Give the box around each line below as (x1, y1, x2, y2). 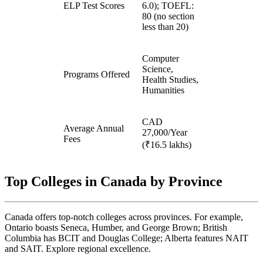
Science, (142, 63, 173, 74)
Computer (142, 53, 179, 63)
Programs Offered (63, 69, 130, 79)
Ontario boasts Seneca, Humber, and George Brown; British (5, 222, 227, 232)
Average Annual (63, 123, 124, 133)
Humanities (142, 85, 184, 95)
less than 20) (142, 21, 188, 32)
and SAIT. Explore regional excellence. (5, 243, 151, 254)
